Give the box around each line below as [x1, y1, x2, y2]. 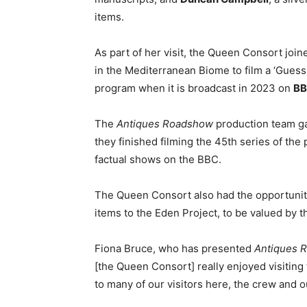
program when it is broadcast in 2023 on [95, 82, 293, 95]
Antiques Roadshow [116, 117, 213, 130]
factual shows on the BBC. [95, 153, 221, 166]
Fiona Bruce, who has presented [95, 242, 254, 255]
